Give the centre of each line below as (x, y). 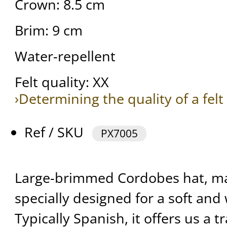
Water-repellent (65, 56)
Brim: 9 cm (48, 30)
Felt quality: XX (62, 82)
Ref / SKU (56, 132)
